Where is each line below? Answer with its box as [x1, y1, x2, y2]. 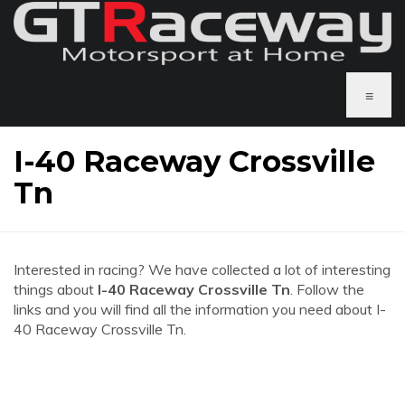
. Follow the [290, 280, 364, 298]
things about [14, 280, 98, 298]
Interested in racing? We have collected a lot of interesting [14, 260, 391, 278]
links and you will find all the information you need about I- [14, 300, 386, 318]
